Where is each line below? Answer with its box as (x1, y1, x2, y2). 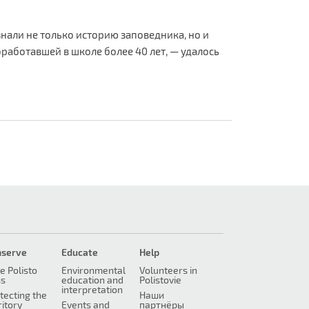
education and (61, 274, 123, 286)
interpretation (61, 283, 123, 296)
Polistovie (139, 274, 181, 286)
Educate (61, 246, 98, 259)
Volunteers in (139, 264, 197, 277)
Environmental (61, 264, 126, 277)
